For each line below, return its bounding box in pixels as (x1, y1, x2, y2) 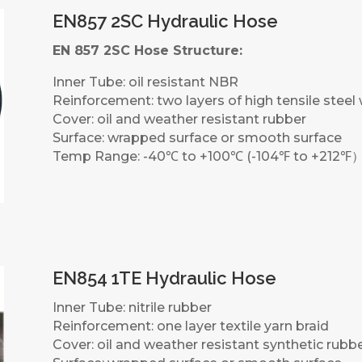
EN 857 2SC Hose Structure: (52, 43, 242, 59)
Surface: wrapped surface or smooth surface (52, 130, 342, 146)
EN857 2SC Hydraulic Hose (52, 11, 278, 32)
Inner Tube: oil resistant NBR (52, 74, 238, 90)
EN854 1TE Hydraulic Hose (52, 267, 276, 289)
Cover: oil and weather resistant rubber (52, 112, 306, 128)
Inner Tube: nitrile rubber (52, 300, 212, 316)
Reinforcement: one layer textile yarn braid (52, 318, 329, 335)
